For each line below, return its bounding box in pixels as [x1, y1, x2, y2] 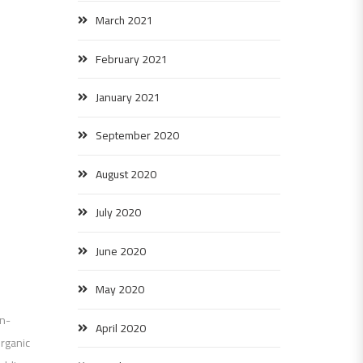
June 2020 [96, 240, 146, 262]
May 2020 [96, 279, 144, 301]
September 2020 [96, 125, 179, 147]
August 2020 [96, 163, 156, 185]
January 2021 [96, 87, 160, 108]
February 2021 [96, 48, 168, 70]
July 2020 [96, 202, 141, 224]
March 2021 [96, 10, 153, 32]
